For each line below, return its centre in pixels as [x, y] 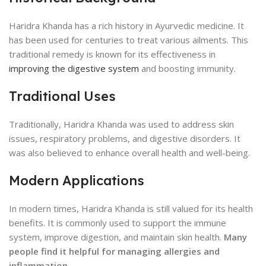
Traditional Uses [62, 96]
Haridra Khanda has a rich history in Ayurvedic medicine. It [126, 26]
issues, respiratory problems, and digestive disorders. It [125, 138]
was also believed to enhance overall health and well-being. [129, 153]
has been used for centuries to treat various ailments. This [129, 40]
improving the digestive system [74, 68]
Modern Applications [77, 180]
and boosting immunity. [187, 68]
